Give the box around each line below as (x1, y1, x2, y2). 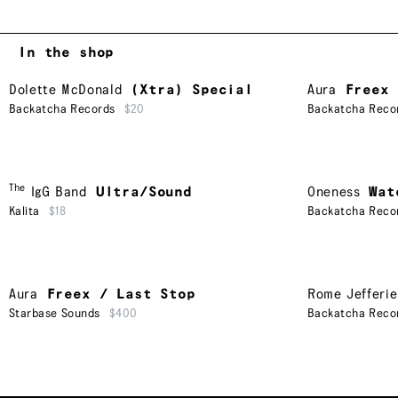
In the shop (18, 44, 115, 60)
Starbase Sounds (9, 306, 100, 320)
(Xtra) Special (131, 82, 254, 98)
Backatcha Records (9, 102, 115, 115)
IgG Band (30, 184, 87, 200)
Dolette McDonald (9, 82, 123, 98)
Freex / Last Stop (46, 286, 195, 302)
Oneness (307, 184, 361, 200)
